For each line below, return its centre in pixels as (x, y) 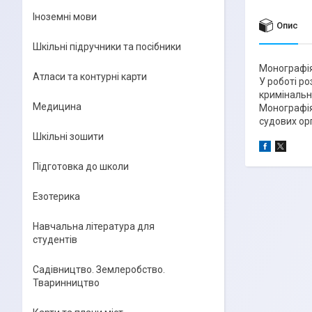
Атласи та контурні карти (90, 77)
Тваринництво (66, 283)
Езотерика (56, 196)
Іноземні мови (65, 17)
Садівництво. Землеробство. (99, 270)
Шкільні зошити (68, 136)
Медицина (57, 107)
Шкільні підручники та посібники (107, 47)
